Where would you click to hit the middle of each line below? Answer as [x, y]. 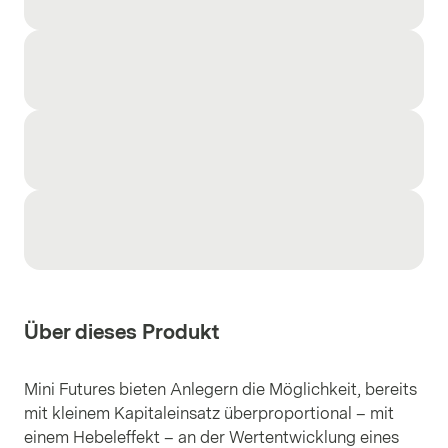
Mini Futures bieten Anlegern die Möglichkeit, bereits [220, 389]
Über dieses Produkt [121, 332]
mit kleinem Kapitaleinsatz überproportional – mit [209, 413]
